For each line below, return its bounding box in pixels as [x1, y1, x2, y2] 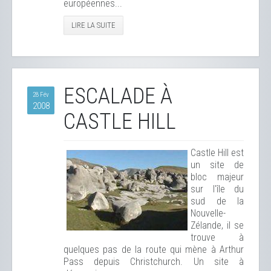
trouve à [191, 232, 244, 243]
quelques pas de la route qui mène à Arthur [64, 244, 244, 255]
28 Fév [33, 91, 49, 99]
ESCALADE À [64, 83, 172, 109]
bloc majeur [191, 171, 244, 183]
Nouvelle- [191, 207, 226, 219]
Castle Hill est [191, 147, 244, 158]
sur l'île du [191, 183, 244, 195]
